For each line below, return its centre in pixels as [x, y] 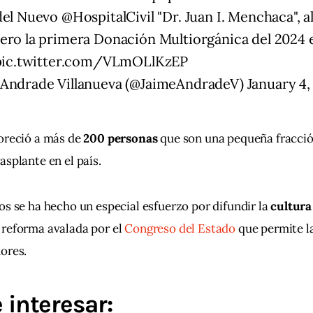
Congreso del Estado [180, 228]
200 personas [122, 138]
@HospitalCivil [108, 16]
